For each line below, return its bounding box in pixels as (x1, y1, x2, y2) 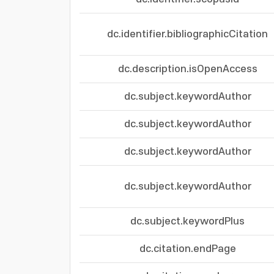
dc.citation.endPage (139, 243, 236, 254)
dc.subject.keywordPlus (130, 216, 245, 227)
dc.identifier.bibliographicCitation (107, 29, 268, 40)
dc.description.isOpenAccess (117, 64, 257, 75)
